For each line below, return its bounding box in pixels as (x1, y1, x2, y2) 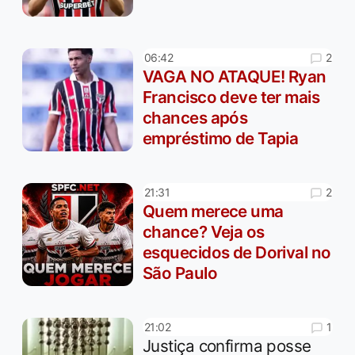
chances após (143, 107, 248, 128)
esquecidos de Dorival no (143, 242, 331, 262)
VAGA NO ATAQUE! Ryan (143, 66, 326, 86)
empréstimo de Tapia (143, 128, 299, 148)
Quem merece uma (143, 200, 284, 221)
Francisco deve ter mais (143, 86, 320, 107)
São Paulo (143, 262, 217, 283)
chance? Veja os (143, 221, 265, 242)
